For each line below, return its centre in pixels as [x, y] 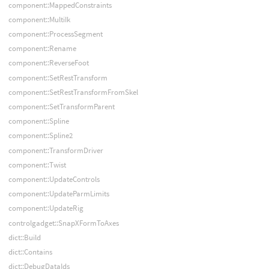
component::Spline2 [40, 136]
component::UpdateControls [54, 179]
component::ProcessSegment [55, 34]
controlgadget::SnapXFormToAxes [63, 223]
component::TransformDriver [56, 150]
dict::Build [24, 237]
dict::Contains [30, 252]
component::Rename [42, 49]
